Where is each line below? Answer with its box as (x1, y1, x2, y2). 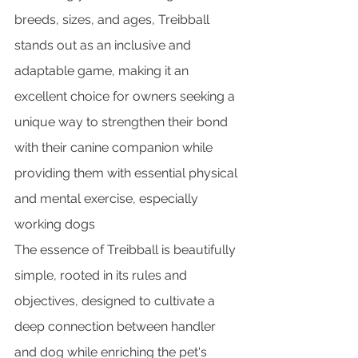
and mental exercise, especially (14, 190, 201, 206)
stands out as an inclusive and (14, 37, 194, 53)
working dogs (14, 216, 95, 232)
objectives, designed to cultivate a (14, 292, 218, 308)
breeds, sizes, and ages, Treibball (14, 11, 213, 27)
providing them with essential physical (14, 165, 241, 181)
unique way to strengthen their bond (14, 113, 231, 129)
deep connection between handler (14, 318, 219, 334)
